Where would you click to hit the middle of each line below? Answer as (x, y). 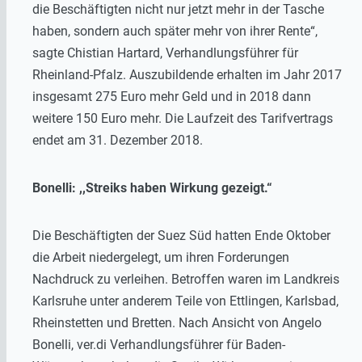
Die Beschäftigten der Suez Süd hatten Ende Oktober (181, 236)
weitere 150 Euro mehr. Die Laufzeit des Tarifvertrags (183, 119)
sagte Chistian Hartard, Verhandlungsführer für (165, 53)
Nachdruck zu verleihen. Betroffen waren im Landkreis (186, 280)
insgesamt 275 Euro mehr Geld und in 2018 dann (172, 97)
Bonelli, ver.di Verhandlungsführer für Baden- (159, 345)
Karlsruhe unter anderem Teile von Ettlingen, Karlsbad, (185, 301)
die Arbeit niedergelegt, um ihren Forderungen (161, 258)
